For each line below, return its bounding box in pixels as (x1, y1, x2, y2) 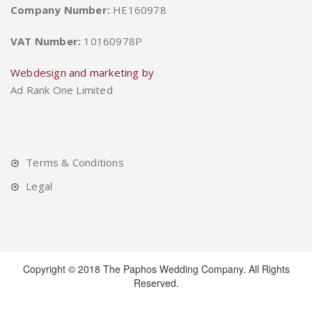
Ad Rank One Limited (10, 82, 113, 97)
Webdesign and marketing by (10, 65, 155, 79)
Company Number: (10, 2, 110, 17)
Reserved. (133, 275, 179, 290)
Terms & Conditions (26, 155, 124, 169)
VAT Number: (10, 33, 81, 48)
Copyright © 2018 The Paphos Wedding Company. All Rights (22, 261, 290, 276)
